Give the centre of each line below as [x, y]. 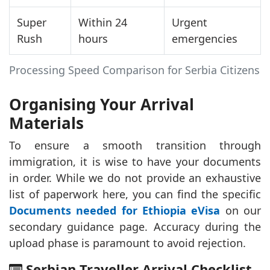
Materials [46, 123]
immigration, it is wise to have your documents [135, 161]
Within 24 [103, 22]
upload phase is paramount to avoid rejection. [127, 243]
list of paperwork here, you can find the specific [135, 194]
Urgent [190, 22]
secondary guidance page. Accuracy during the [135, 226]
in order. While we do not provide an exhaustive [135, 177]
